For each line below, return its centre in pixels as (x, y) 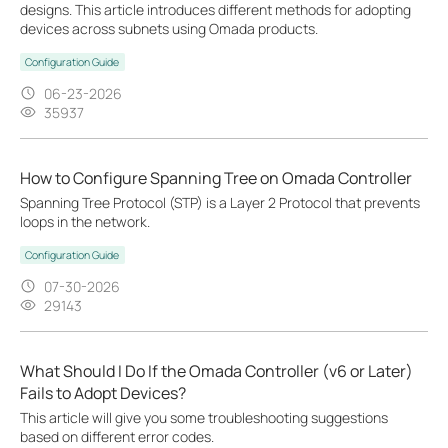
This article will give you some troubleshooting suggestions (204, 417)
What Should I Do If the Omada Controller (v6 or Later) (216, 370)
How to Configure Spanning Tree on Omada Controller (216, 177)
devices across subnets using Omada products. (169, 28)
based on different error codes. (117, 436)
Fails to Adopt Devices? (103, 392)
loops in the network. (85, 221)
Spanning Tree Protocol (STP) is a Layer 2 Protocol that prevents (220, 202)
